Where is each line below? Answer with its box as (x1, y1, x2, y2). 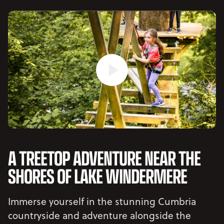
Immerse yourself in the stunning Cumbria (8, 194, 196, 208)
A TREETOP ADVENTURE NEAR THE (8, 143, 200, 172)
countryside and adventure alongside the (8, 208, 191, 222)
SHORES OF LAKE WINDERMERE (8, 161, 187, 190)
